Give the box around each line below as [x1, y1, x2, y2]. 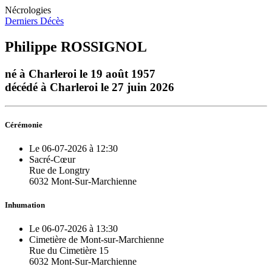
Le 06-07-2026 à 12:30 [29, 143, 118, 154]
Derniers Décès [5, 16, 64, 26]
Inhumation [5, 200, 45, 210]
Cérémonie [5, 120, 42, 129]
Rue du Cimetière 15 [29, 245, 109, 256]
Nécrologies [5, 5, 51, 15]
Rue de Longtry [29, 165, 90, 175]
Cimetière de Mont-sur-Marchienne [29, 234, 164, 245]
